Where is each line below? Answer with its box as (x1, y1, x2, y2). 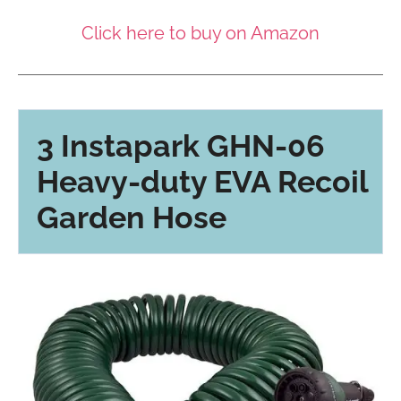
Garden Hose (37, 200, 226, 236)
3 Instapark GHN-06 (37, 128, 325, 165)
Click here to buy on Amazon (81, 21, 320, 44)
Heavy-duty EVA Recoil (37, 164, 368, 200)
